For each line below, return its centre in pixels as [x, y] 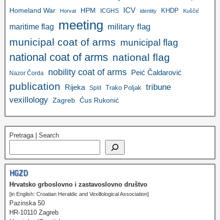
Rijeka [75, 88]
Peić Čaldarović [156, 73]
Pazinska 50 [27, 203]
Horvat [68, 11]
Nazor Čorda [27, 73]
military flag [129, 27]
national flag [141, 57]
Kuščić [191, 11]
